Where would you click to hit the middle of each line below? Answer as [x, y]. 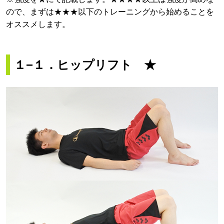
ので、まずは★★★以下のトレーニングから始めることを [110, 12]
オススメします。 [38, 24]
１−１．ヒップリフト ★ [85, 65]
